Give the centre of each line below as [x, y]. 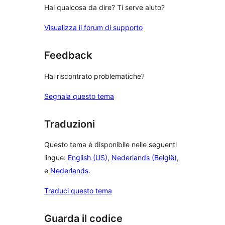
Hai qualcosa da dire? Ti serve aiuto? [104, 8]
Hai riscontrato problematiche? [94, 76]
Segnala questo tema [79, 96]
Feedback [68, 55]
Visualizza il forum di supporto [93, 28]
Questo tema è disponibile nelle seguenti [110, 145]
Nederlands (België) [144, 158]
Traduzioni [70, 124]
